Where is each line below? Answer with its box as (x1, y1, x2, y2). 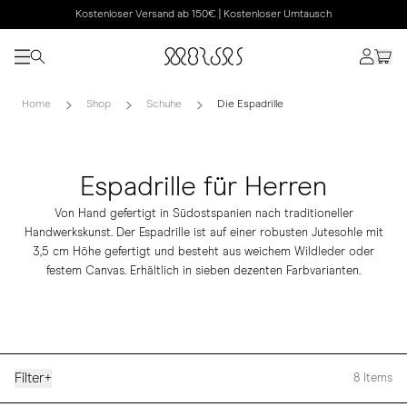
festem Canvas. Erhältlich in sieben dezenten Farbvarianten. (46, 265, 361, 277)
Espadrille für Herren (80, 174, 327, 201)
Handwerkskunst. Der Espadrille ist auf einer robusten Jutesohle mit (24, 227, 383, 239)
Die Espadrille (217, 99, 283, 110)
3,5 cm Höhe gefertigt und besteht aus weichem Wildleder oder (33, 246, 374, 258)
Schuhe (146, 99, 182, 110)
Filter (15, 372, 45, 385)
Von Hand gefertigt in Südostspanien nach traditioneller (54, 208, 353, 220)
